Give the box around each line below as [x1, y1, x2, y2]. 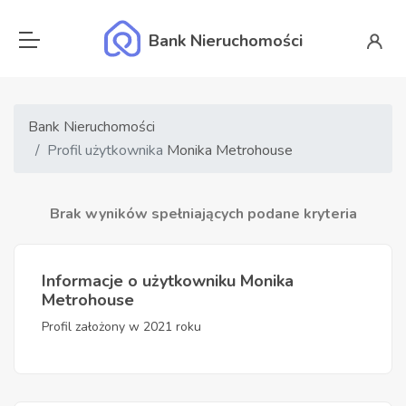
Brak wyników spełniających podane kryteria [49, 204, 357, 224]
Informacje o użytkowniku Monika [42, 270, 294, 292]
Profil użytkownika [47, 140, 167, 160]
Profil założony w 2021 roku [42, 318, 201, 335]
